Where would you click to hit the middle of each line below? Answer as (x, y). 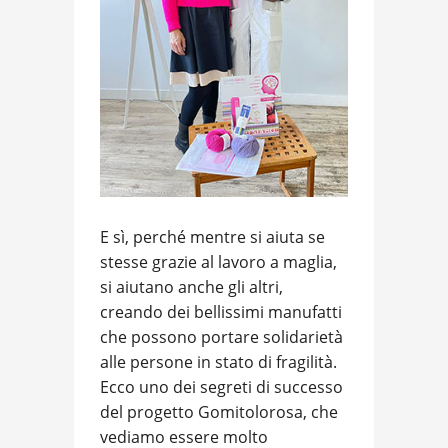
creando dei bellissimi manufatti (221, 311)
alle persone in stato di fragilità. (218, 361)
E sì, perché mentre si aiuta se (212, 236)
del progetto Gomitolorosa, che (219, 411)
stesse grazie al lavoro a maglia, (218, 261)
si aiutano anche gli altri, (191, 286)
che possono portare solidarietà (221, 336)
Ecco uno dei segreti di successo (221, 386)
